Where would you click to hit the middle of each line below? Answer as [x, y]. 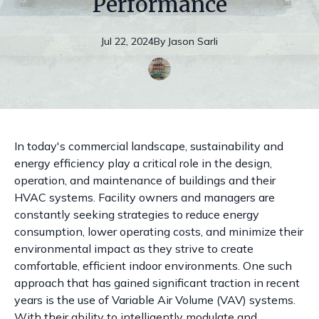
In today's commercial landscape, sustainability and [149, 146]
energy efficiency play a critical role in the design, [143, 163]
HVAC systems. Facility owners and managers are [145, 197]
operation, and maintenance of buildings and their [145, 180]
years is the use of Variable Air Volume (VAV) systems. [155, 300]
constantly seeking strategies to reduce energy [137, 214]
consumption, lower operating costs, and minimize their [159, 231]
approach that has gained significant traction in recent [157, 283]
